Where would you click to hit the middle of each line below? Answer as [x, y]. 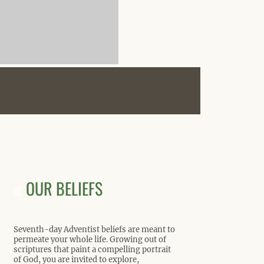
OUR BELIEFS [64, 188]
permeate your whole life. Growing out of [90, 240]
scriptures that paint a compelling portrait [92, 250]
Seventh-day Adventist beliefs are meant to [94, 230]
